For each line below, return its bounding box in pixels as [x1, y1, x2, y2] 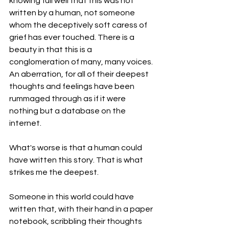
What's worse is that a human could [9, 144, 144, 152]
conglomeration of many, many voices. [9, 58, 154, 66]
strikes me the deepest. [9, 168, 100, 176]
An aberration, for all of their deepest [9, 70, 150, 78]
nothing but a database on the [9, 107, 127, 115]
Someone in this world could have [9, 193, 135, 201]
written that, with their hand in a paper [9, 205, 154, 213]
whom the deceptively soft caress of [9, 21, 149, 29]
